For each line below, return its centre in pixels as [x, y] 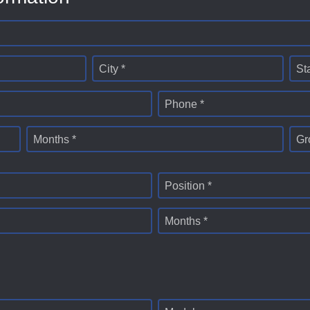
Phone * [184, 104]
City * [112, 69]
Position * [188, 186]
